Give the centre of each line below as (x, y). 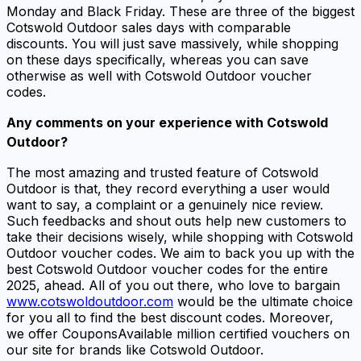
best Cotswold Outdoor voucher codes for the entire (167, 269)
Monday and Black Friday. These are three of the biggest (180, 11)
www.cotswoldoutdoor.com (90, 301)
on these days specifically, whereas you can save (158, 59)
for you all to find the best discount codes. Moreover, (170, 317)
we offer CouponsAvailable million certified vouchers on (178, 333)
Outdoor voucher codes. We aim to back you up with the (180, 253)
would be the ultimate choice (263, 301)
